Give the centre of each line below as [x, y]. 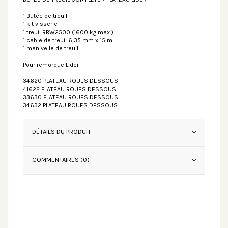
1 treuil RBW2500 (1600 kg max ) [68, 32]
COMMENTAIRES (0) [61, 160]
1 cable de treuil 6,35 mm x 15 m [68, 40]
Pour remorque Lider [51, 65]
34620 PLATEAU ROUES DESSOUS [70, 81]
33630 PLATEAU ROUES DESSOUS [70, 97]
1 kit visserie [40, 24]
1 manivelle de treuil [51, 49]
